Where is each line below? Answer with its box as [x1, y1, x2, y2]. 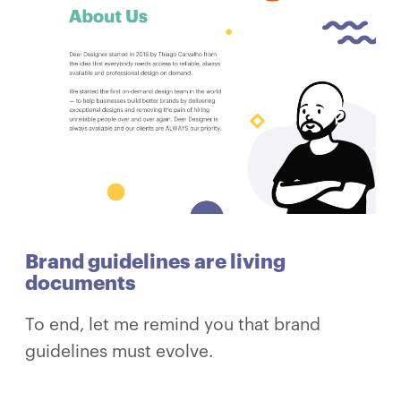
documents [25, 274, 136, 294]
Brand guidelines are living [25, 252, 286, 273]
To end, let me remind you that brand [25, 316, 320, 334]
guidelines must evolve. [25, 343, 213, 361]
